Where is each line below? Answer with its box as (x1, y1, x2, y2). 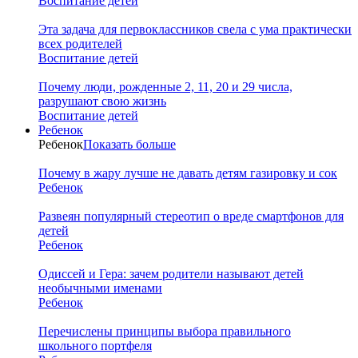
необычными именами (38, 280, 162, 295)
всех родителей (38, 36, 122, 50)
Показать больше (83, 137, 176, 151)
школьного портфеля (38, 338, 152, 352)
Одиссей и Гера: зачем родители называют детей (38, 266, 304, 280)
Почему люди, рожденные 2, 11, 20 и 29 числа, (38, 79, 292, 93)
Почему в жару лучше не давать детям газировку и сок (38, 165, 337, 180)
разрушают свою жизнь (38, 93, 166, 108)
